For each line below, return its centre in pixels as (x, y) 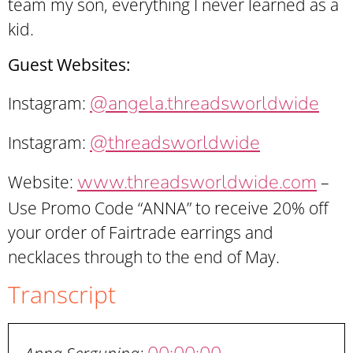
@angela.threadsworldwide (204, 103)
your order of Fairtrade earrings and (141, 233)
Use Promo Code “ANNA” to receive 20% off (168, 208)
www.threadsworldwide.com (197, 182)
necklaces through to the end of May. (144, 257)
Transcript (62, 294)
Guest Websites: (69, 65)
